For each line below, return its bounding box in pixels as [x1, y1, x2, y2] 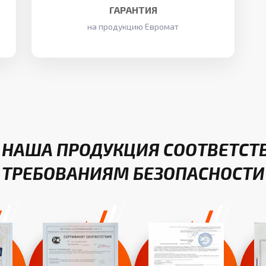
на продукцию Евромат [87, 21, 179, 31]
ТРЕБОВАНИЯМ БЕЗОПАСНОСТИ [1, 163, 265, 183]
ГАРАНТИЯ [109, 4, 157, 15]
